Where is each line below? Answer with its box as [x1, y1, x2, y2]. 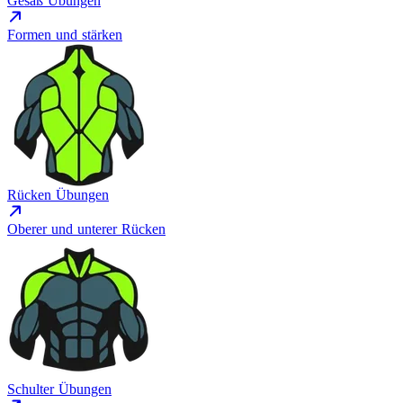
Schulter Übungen [7, 381, 112, 397]
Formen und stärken [7, 27, 122, 42]
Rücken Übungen [7, 187, 109, 202]
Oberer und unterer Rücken [7, 221, 166, 237]
